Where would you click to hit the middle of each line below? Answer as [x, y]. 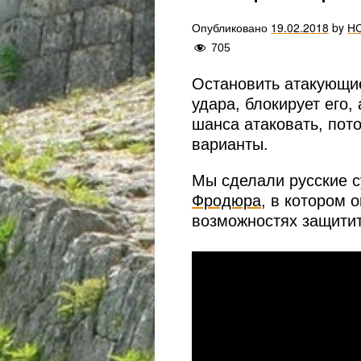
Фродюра [227, 201]
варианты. [230, 145]
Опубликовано [232, 28]
